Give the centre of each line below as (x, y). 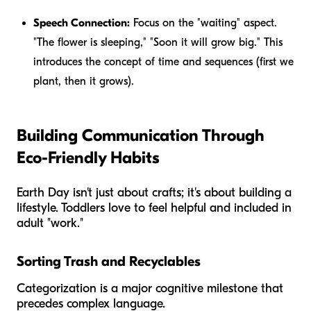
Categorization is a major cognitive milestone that (150, 288)
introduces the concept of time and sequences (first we (163, 61)
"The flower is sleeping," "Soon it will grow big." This (158, 42)
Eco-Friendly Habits (88, 157)
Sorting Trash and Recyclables (109, 261)
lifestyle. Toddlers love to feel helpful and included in (154, 208)
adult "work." (50, 223)
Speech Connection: (82, 23)
